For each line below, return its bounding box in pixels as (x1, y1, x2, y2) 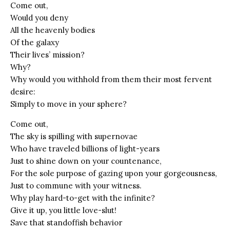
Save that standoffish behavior (10, 217, 122, 227)
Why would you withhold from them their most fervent (10, 74, 212, 84)
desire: (10, 86, 35, 97)
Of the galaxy (10, 37, 59, 47)
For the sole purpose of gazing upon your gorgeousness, (10, 168, 217, 178)
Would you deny (10, 12, 68, 23)
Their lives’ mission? (10, 49, 85, 60)
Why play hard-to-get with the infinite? (10, 193, 155, 203)
